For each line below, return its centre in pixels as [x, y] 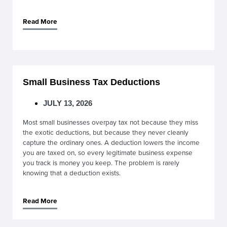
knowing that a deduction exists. [72, 173]
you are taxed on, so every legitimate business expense [108, 152]
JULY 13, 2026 [68, 103]
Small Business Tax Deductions [91, 82]
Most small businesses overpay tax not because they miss [110, 122]
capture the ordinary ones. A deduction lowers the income [111, 142]
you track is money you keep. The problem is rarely [101, 162]
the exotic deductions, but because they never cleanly [106, 132]
